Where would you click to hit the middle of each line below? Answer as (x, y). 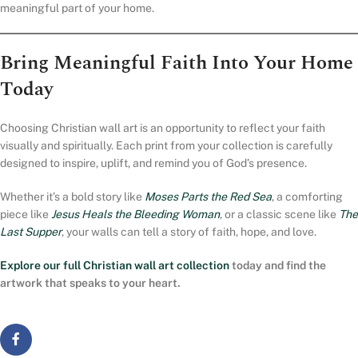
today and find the (278, 266)
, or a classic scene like (279, 215)
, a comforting (307, 197)
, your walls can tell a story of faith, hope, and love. (189, 232)
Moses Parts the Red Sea (208, 197)
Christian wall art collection (156, 266)
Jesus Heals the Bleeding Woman (135, 215)
